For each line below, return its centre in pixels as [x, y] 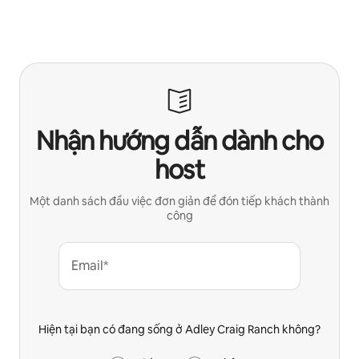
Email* [90, 265]
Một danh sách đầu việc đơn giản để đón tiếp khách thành [179, 201]
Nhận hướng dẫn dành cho [179, 140]
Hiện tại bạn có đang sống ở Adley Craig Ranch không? [179, 329]
